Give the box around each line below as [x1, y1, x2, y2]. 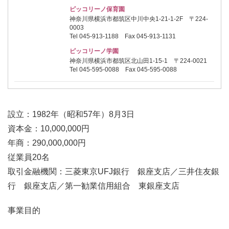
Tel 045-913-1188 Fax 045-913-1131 [70, 33, 176, 40]
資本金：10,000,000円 [8, 124, 89, 133]
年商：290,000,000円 [8, 139, 86, 148]
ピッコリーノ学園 [70, 47, 119, 55]
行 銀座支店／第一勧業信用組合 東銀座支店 [8, 181, 179, 191]
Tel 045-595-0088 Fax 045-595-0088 [70, 66, 177, 74]
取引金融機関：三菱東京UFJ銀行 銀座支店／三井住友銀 [8, 167, 219, 176]
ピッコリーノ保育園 [70, 5, 125, 13]
